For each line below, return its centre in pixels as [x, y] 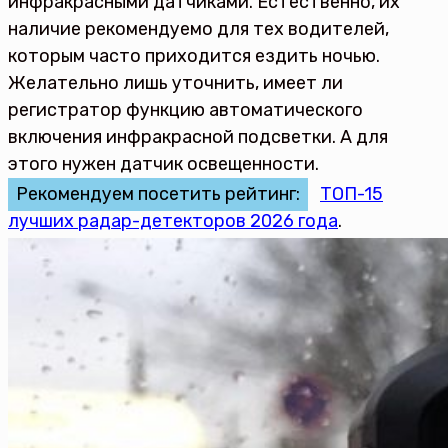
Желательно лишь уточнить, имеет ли [175, 83]
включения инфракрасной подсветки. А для [198, 137]
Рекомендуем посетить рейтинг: [158, 194]
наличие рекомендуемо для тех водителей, [198, 29]
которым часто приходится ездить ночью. [194, 56]
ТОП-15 [351, 194]
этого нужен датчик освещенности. [163, 164]
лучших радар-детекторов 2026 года [173, 221]
